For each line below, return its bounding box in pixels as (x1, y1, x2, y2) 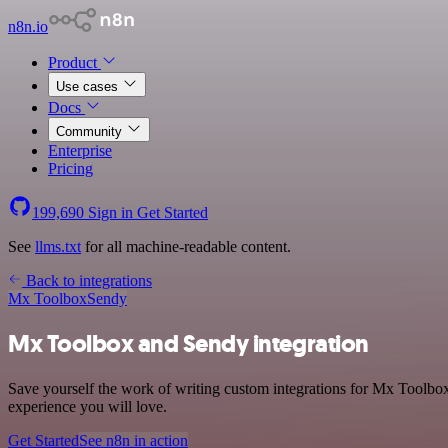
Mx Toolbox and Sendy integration (8, 327, 369, 360)
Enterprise (48, 142, 112, 159)
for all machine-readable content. (81, 238, 291, 255)
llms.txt (35, 238, 81, 255)
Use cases (56, 79, 122, 94)
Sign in (84, 204, 137, 221)
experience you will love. (8, 397, 167, 415)
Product (48, 54, 101, 71)
